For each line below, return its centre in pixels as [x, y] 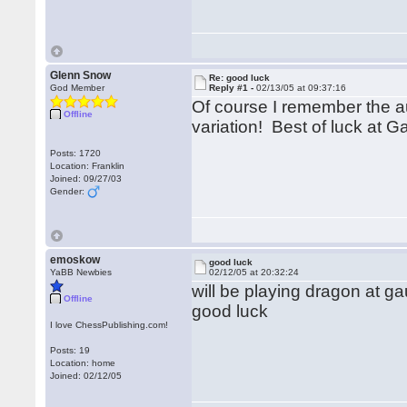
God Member [78, 88]
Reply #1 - [233, 88]
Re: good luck [240, 78]
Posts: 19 [70, 350]
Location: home [83, 363]
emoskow [75, 260]
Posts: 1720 [76, 153]
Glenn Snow [81, 75]
